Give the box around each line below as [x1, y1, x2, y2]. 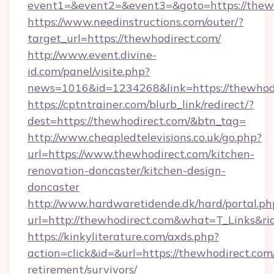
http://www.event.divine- [28, 48, 157, 62]
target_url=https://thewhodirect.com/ [28, 31, 221, 45]
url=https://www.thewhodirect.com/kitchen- [28, 147, 254, 161]
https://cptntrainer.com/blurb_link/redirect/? [28, 97, 254, 111]
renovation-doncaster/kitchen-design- [28, 163, 226, 177]
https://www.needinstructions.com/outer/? [28, 15, 243, 29]
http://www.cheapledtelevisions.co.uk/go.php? [28, 130, 262, 144]
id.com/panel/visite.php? [28, 64, 150, 78]
